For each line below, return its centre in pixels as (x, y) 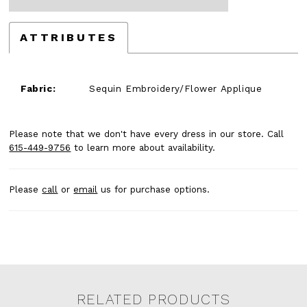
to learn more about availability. (143, 148)
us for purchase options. (154, 190)
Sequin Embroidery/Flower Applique (176, 89)
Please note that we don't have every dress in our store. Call (147, 134)
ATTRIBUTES (69, 37)
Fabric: (38, 89)
